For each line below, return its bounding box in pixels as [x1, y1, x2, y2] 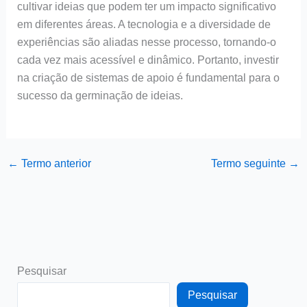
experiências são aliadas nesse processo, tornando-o [16, 36, 276, 48]
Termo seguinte [211, 158, 289, 170]
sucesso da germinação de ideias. [16, 89, 183, 101]
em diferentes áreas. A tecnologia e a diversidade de [16, 18, 271, 30]
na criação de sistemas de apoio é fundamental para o [16, 71, 280, 84]
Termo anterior [18, 158, 91, 170]
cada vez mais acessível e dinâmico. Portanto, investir [16, 53, 279, 66]
